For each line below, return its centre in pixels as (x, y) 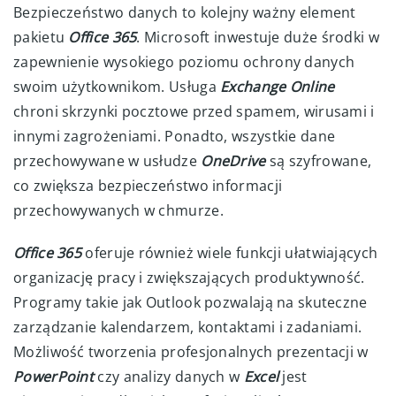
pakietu (41, 37)
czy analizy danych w (171, 376)
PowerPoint (53, 376)
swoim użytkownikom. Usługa (117, 86)
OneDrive (233, 160)
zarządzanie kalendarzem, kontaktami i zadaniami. (188, 327)
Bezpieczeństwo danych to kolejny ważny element (185, 12)
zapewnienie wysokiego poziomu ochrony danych (184, 61)
